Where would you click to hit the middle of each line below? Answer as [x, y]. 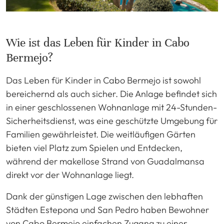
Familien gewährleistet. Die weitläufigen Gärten [101, 134]
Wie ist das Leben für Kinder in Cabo [98, 42]
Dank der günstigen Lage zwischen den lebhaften [104, 196]
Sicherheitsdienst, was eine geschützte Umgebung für [112, 120]
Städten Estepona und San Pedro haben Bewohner [107, 209]
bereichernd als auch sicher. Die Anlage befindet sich [111, 93]
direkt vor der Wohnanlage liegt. [70, 174]
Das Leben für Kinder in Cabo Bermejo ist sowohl [103, 80]
